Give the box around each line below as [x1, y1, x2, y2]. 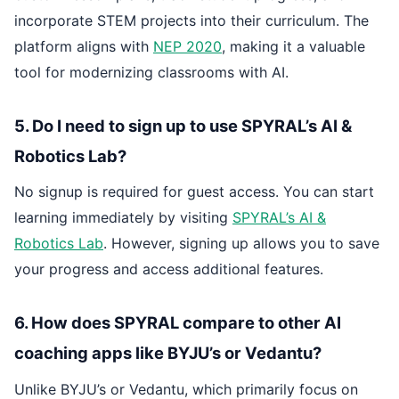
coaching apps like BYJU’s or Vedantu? [14, 343, 322, 363]
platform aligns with [14, 37, 153, 55]
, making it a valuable [222, 37, 365, 55]
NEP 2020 [153, 37, 222, 55]
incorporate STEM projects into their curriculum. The [14, 11, 369, 29]
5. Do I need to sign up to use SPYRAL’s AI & [14, 115, 352, 135]
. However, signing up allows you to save [103, 234, 379, 253]
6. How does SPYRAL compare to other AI [14, 313, 341, 333]
